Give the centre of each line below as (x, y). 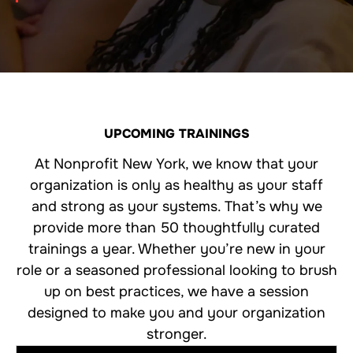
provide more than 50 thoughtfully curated (176, 228)
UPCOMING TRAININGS (176, 134)
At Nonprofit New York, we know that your (176, 164)
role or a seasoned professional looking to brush (176, 270)
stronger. (176, 334)
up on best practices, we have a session (176, 292)
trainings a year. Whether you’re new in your (176, 249)
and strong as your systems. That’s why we (176, 206)
